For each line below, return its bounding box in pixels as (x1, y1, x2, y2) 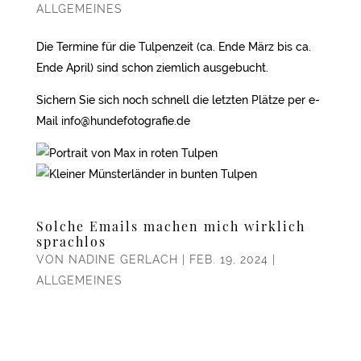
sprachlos (35, 232, 106, 250)
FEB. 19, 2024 (189, 252, 268, 266)
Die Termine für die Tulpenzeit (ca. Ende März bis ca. (35, 39, 311, 53)
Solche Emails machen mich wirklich (35, 217, 305, 234)
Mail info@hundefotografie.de (35, 114, 190, 127)
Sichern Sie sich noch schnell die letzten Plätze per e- (35, 93, 320, 106)
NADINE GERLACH (68, 252, 178, 266)
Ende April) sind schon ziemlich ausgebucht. (35, 60, 268, 74)
